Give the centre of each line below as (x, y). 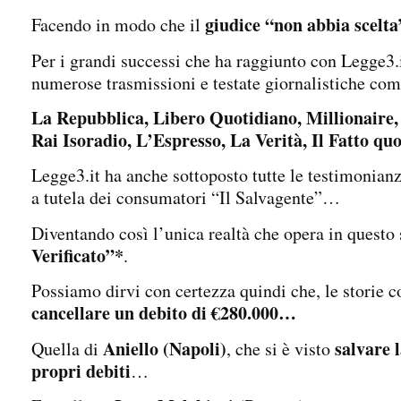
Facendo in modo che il (118, 25)
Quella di (67, 348)
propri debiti (81, 371)
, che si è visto (281, 348)
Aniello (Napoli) (165, 348)
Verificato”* (77, 255)
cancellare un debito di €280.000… (164, 313)
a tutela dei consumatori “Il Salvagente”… (186, 198)
